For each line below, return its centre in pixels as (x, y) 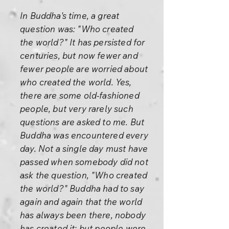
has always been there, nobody (83, 215)
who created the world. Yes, (76, 82)
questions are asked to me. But (82, 122)
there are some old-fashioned (80, 95)
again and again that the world (81, 202)
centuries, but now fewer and (79, 55)
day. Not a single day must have (84, 148)
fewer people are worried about (84, 69)
